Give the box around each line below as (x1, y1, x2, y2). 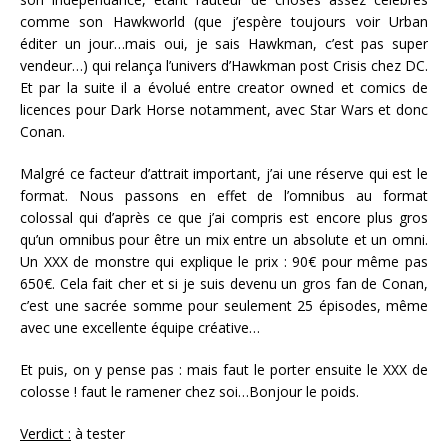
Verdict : (20, 423, 71, 443)
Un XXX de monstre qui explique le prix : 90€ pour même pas (20, 251, 428, 271)
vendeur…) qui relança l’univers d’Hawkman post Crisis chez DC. (20, 55, 428, 75)
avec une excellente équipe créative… (20, 317, 264, 337)
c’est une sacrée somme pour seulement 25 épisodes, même (20, 295, 428, 315)
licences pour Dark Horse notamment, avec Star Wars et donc (20, 99, 428, 119)
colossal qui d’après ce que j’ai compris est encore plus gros (20, 207, 428, 227)
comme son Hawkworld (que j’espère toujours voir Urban (20, 11, 428, 31)
